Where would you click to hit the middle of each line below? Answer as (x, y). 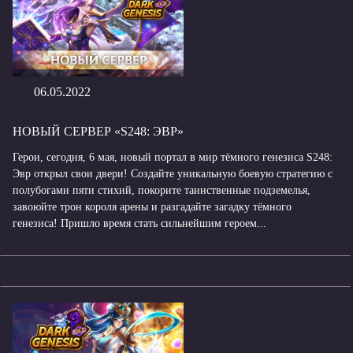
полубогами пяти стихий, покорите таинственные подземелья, (162, 190)
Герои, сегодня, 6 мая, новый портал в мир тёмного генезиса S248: (173, 157)
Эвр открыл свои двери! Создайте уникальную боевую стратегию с (173, 174)
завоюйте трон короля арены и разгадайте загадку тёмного (152, 207)
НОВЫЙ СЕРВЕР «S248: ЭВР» (98, 131)
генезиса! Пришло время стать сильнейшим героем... (139, 223)
